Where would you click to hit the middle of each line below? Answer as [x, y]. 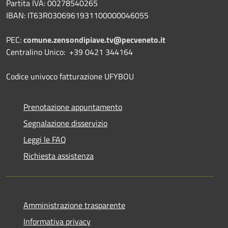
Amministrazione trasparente [74, 205]
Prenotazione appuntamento [73, 107]
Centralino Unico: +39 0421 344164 [69, 52]
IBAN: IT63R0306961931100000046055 [77, 15]
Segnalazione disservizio [65, 123]
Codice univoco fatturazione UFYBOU [70, 76]
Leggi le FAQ [45, 139]
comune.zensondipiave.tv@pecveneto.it [94, 39]
